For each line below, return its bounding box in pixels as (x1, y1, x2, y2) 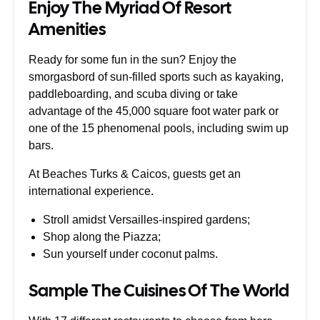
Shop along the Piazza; (43, 231, 161, 243)
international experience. (29, 185, 154, 197)
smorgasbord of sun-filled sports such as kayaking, (29, 71, 284, 83)
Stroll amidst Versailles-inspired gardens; (43, 214, 250, 226)
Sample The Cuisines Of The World (29, 279, 289, 301)
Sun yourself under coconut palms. (43, 248, 218, 260)
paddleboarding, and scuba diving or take (29, 88, 238, 100)
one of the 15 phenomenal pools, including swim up (29, 122, 289, 134)
